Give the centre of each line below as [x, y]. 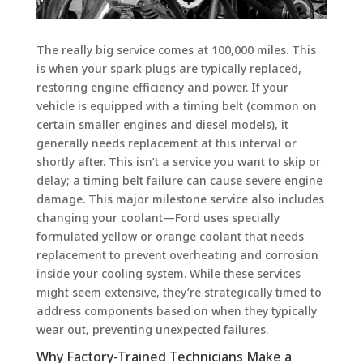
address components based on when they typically [176, 310]
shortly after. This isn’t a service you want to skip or [178, 161]
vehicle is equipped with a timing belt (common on [176, 105]
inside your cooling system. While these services [168, 273]
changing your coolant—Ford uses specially [158, 217]
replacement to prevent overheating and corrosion [177, 254]
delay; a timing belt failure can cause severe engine [179, 180]
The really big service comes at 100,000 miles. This [176, 49]
